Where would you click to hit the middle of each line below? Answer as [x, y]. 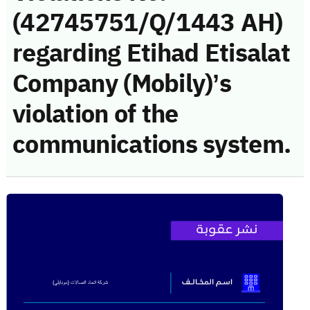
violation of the [95, 114]
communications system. [152, 144]
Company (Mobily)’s [122, 83]
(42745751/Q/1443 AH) [148, 22]
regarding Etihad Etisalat [151, 53]
